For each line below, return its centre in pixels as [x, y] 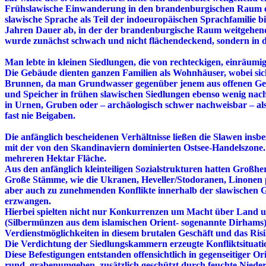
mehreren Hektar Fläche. [56, 159]
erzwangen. [28, 201]
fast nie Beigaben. [40, 116]
